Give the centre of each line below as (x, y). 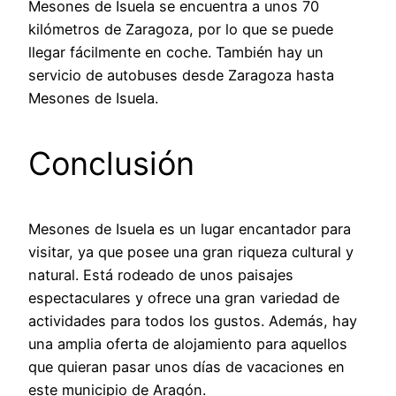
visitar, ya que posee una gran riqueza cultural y (191, 251)
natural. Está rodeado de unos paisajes (161, 274)
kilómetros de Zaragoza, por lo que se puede (181, 29)
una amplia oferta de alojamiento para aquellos (188, 343)
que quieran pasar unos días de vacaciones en (187, 366)
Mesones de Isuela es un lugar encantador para (190, 228)
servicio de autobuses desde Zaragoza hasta (181, 75)
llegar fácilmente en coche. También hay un (176, 52)
